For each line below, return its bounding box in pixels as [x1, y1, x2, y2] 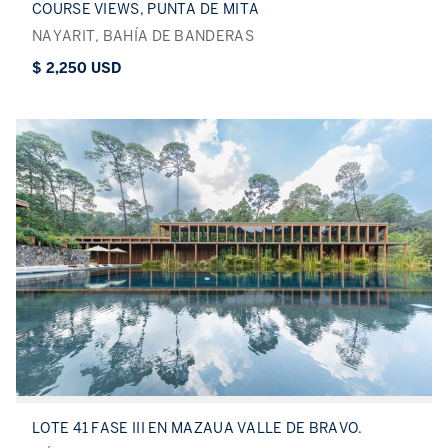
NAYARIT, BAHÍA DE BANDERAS [32, 28, 254, 46]
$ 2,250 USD [32, 60, 121, 78]
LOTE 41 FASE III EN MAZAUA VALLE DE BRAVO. [32, 420, 363, 438]
